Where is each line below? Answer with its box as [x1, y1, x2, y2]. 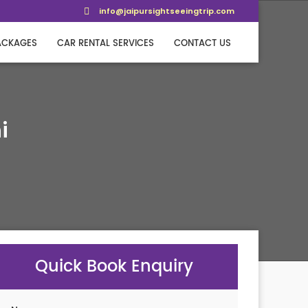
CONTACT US [174, 36, 231, 51]
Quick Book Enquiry [35, 253, 193, 280]
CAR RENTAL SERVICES [57, 36, 154, 51]
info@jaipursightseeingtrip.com [99, 5, 234, 16]
